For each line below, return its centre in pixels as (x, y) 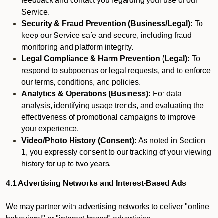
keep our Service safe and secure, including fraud (107, 35)
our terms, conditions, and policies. (81, 82)
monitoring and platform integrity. (77, 47)
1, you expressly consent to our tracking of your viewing (116, 152)
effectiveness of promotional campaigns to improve (109, 117)
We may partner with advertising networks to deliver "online (108, 207)
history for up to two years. (66, 164)
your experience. (50, 129)
